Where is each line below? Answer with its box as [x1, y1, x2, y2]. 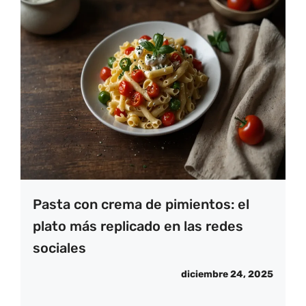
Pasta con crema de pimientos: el [33, 196, 249, 213]
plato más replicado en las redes [33, 218, 243, 235]
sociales [33, 240, 86, 257]
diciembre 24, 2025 [181, 268, 273, 281]
